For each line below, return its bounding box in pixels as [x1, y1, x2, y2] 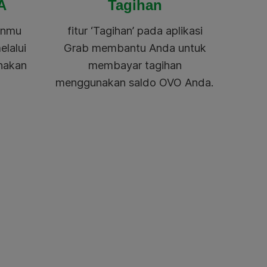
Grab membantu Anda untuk [63, 41, 206, 55]
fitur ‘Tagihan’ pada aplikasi [67, 24, 203, 38]
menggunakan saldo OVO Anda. [55, 76, 214, 89]
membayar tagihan [88, 58, 182, 72]
